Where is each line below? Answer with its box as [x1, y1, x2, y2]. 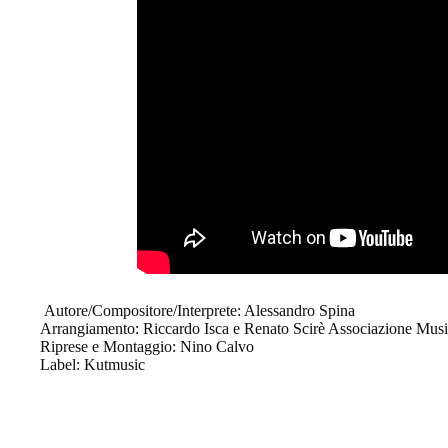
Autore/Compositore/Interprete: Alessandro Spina [40, 301, 355, 319]
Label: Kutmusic [40, 355, 145, 373]
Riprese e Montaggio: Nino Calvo [40, 337, 254, 355]
